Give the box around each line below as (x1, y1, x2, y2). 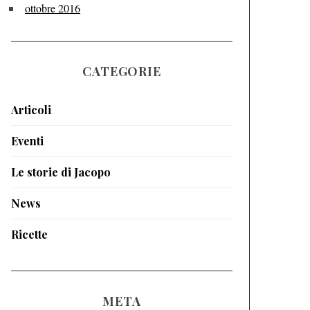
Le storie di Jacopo (11, 165, 111, 179)
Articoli (11, 102, 51, 117)
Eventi (11, 134, 44, 148)
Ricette (11, 227, 48, 241)
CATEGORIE (82, 63, 162, 80)
